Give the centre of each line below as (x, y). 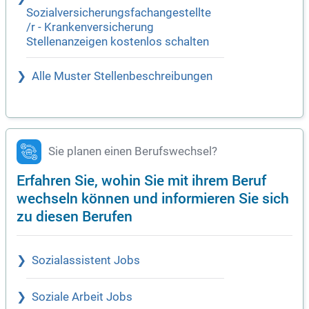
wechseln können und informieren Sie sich (153, 198)
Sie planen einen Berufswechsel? (133, 152)
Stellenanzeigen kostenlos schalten (118, 42)
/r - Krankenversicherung (90, 28)
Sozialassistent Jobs (86, 261)
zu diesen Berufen (74, 216)
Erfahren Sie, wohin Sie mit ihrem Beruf (141, 180)
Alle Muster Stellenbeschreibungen (122, 77)
